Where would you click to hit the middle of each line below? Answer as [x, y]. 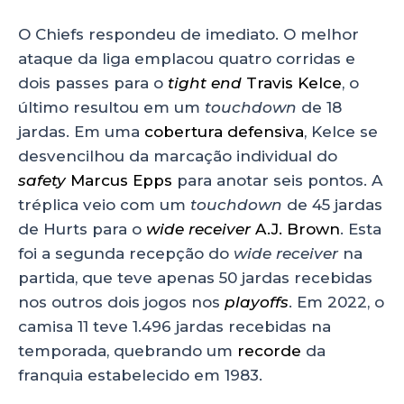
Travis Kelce [294, 83]
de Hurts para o [82, 229]
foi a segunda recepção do [126, 253]
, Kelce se [341, 131]
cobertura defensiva [224, 131]
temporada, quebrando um [128, 350]
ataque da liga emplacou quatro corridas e [187, 58]
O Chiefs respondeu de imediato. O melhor [188, 34]
